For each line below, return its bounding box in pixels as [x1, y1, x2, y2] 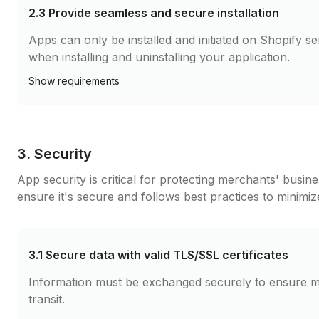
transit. [28, 292, 65, 306]
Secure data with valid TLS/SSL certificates [46, 248, 288, 262]
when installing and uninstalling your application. [28, 50, 290, 64]
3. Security [17, 145, 92, 162]
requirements [58, 75, 120, 87]
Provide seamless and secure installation [48, 6, 279, 20]
